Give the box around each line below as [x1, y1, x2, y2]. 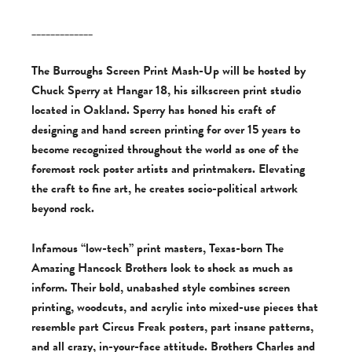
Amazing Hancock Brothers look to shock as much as [31, 258, 293, 277]
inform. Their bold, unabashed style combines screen [31, 278, 290, 297]
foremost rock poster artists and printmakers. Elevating [31, 159, 305, 178]
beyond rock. [31, 199, 94, 218]
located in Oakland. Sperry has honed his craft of [31, 101, 276, 119]
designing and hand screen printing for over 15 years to [31, 120, 300, 139]
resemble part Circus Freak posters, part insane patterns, [31, 317, 313, 336]
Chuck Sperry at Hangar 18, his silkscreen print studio [31, 81, 301, 100]
